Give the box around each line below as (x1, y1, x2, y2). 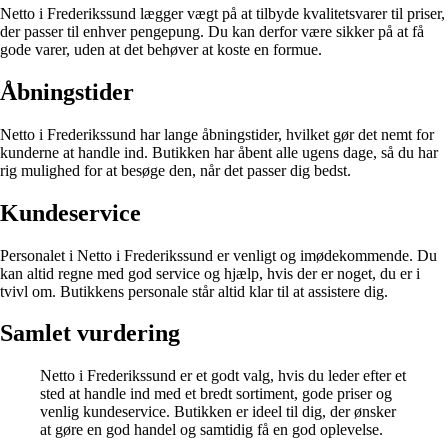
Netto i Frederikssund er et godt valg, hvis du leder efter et (40, 367, 406, 385)
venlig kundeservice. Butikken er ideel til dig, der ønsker (40, 403, 396, 421)
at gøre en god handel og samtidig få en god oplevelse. (40, 421, 383, 439)
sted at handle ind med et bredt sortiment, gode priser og (40, 385, 392, 403)
